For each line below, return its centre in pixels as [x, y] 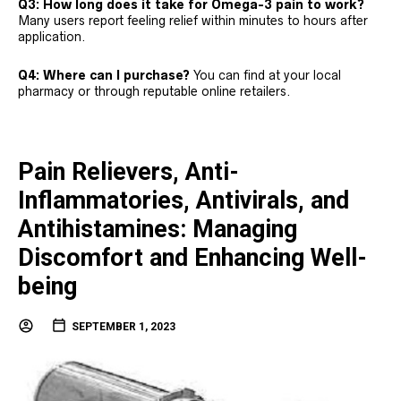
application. [52, 37]
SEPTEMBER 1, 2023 [124, 327]
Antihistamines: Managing [158, 230]
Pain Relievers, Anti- [128, 172]
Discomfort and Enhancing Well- [192, 258]
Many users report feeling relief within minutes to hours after [193, 21]
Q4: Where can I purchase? [104, 76]
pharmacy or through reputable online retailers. [154, 92]
